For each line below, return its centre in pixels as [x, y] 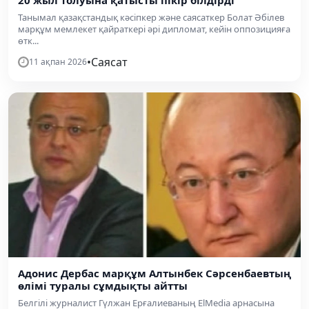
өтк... [28, 41]
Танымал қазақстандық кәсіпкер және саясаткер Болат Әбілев [151, 17]
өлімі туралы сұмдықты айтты [103, 285]
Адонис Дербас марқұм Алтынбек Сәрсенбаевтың [154, 273]
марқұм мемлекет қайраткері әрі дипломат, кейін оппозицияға [154, 29]
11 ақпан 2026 [58, 62]
